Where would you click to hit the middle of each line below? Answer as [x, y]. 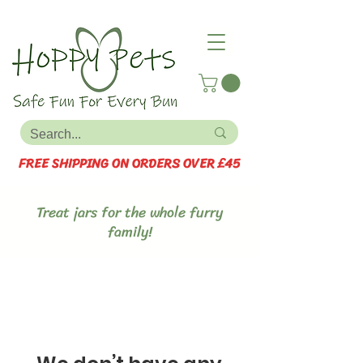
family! [130, 232]
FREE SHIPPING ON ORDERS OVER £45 [130, 164]
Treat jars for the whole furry [130, 213]
